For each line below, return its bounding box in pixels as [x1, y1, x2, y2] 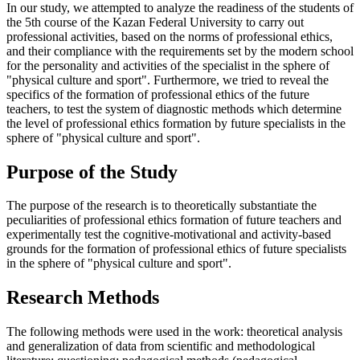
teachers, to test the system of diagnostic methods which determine [6, 101, 342, 116]
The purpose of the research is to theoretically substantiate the [6, 198, 317, 213]
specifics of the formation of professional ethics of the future [6, 87, 309, 101]
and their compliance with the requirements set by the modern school [6, 43, 354, 58]
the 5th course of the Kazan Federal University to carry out [6, 14, 304, 29]
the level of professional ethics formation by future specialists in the [6, 116, 346, 130]
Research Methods [6, 287, 159, 309]
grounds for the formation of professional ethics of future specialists [6, 242, 346, 256]
